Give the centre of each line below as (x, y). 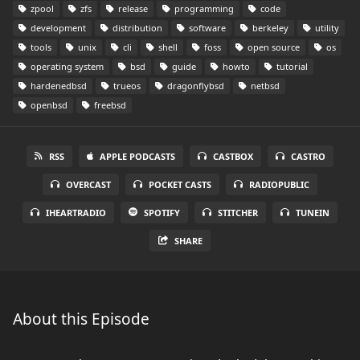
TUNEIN (313, 213)
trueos (126, 86)
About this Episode (81, 319)
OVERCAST (88, 184)
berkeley (269, 28)
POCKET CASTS (180, 184)
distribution (136, 28)
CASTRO (308, 156)
